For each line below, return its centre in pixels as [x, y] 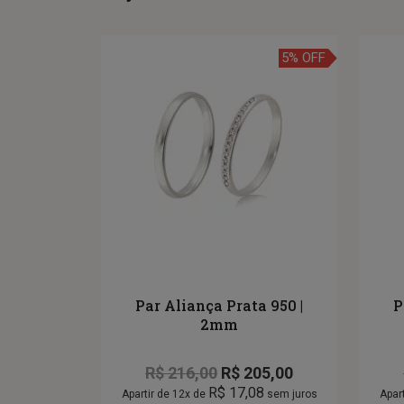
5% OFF [303, 58]
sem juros [290, 395]
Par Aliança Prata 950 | [219, 306]
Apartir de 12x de [165, 395]
